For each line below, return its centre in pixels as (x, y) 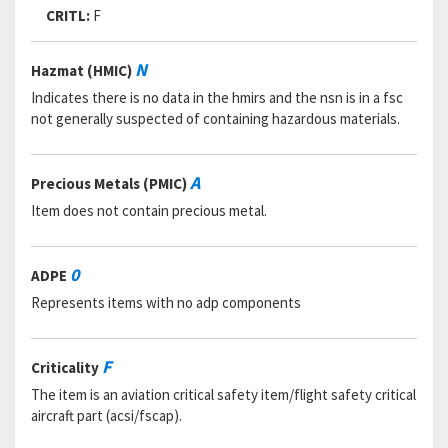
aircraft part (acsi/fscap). (106, 415)
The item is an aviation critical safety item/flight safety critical (223, 394)
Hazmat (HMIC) (83, 70)
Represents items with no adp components (166, 302)
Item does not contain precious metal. (149, 210)
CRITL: (68, 15)
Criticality (66, 367)
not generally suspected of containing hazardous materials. (215, 118)
